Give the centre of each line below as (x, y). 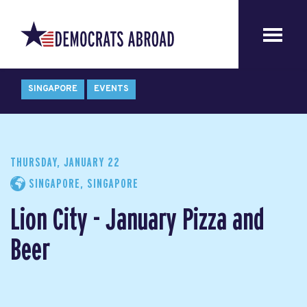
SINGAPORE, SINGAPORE (82, 184)
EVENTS (111, 89)
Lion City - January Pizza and (137, 220)
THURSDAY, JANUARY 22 (65, 163)
